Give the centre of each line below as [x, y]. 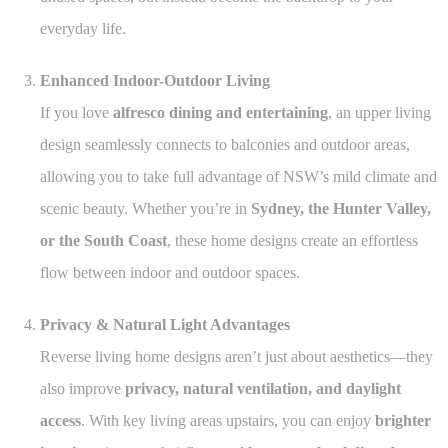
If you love [76, 113]
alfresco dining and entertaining [220, 113]
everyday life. [83, 29]
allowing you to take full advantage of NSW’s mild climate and [238, 177]
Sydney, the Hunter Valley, [341, 209]
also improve [82, 389]
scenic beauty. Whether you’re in [145, 209]
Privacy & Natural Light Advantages [165, 325]
